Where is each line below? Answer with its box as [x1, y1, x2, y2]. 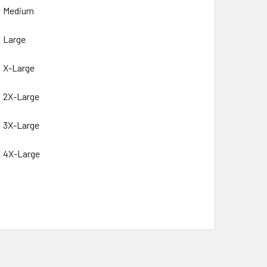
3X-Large [1, 119, 40, 131]
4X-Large [1, 147, 41, 159]
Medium [1, 4, 36, 16]
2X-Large [1, 90, 40, 102]
